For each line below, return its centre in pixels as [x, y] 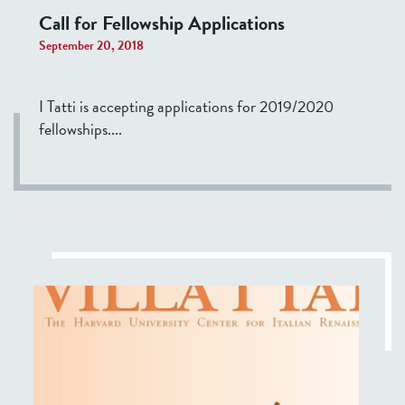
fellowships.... [80, 129]
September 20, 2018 [91, 46]
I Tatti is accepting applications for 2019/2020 [186, 107]
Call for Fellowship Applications [162, 24]
